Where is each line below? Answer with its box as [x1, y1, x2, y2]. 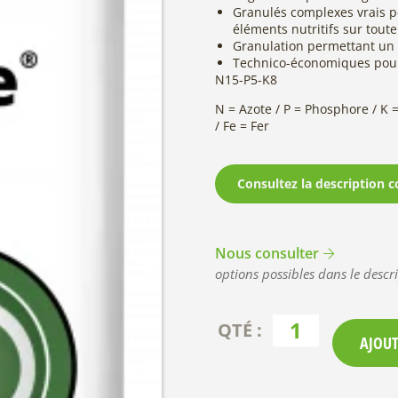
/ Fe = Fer [215, 117, 269, 135]
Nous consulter [215, 243, 319, 264]
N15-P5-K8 [215, 70, 277, 88]
